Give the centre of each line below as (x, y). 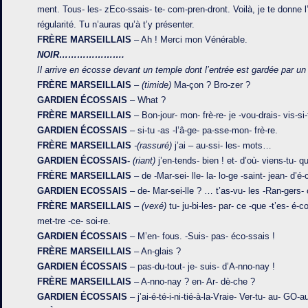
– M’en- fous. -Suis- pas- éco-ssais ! (201, 236)
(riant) (144, 161)
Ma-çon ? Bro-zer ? (211, 85)
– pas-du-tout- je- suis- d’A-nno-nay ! (201, 266)
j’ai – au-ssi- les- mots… (222, 145)
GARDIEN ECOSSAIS (82, 191)
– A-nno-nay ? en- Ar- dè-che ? (194, 282)
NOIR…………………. (81, 55)
